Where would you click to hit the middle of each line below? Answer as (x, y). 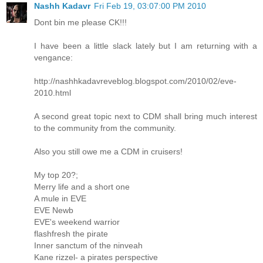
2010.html (53, 93)
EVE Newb (54, 210)
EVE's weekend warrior (77, 222)
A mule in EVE (60, 198)
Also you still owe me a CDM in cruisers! (108, 151)
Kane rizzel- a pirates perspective (96, 257)
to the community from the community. (105, 128)
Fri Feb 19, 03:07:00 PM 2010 (150, 6)
